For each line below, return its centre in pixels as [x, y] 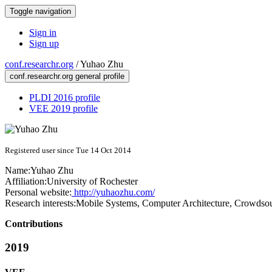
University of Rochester [92, 181]
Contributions [34, 224]
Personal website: [38, 192]
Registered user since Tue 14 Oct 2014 [68, 150]
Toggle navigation [40, 11]
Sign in [43, 32]
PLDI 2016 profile [65, 97]
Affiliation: [26, 181]
